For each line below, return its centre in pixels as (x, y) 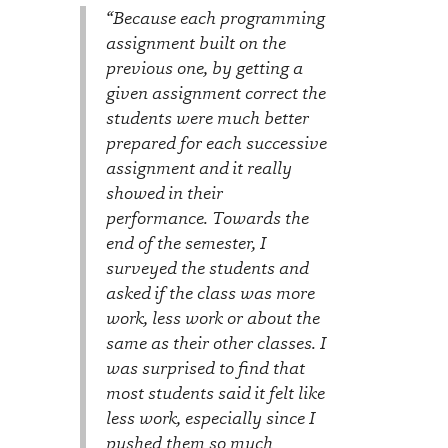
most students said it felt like (215, 392)
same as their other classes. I (216, 342)
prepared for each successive (216, 142)
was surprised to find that (205, 367)
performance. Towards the (207, 217)
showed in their (164, 192)
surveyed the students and (207, 267)
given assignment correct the (216, 92)
